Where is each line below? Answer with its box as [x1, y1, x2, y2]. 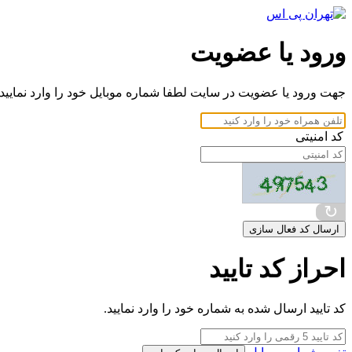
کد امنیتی [295, 129, 343, 143]
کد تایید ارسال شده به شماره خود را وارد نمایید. [104, 301, 346, 315]
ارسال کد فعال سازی [249, 222, 339, 235]
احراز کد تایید [209, 255, 346, 284]
